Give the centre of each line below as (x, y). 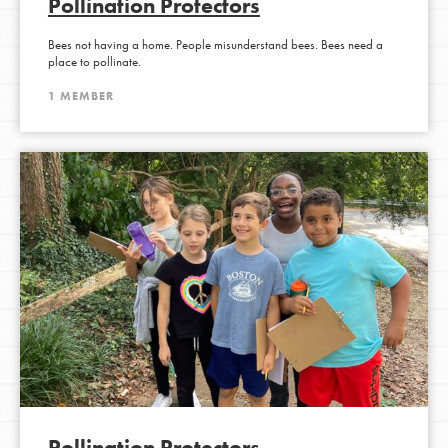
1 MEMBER (80, 95)
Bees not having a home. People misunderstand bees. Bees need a (215, 44)
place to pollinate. (94, 61)
